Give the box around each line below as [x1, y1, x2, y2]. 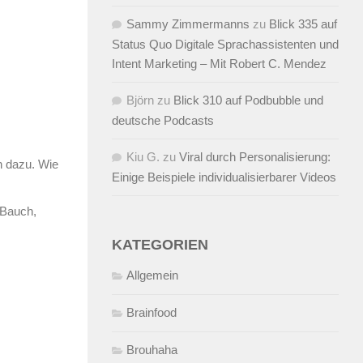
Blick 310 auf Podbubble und [173, 92, 323, 107]
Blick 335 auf [269, 16, 337, 31]
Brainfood [126, 305, 177, 319]
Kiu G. [126, 149, 160, 164]
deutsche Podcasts [112, 113, 214, 127]
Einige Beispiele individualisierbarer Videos [112, 169, 336, 184]
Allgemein [126, 267, 178, 282]
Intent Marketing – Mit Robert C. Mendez [112, 56, 327, 70]
